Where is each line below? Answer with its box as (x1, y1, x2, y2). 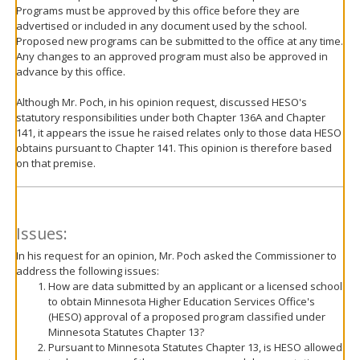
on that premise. (16, 156, 96, 170)
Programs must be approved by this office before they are (16, 3, 300, 18)
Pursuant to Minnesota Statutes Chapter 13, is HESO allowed (48, 340, 342, 354)
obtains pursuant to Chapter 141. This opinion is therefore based (16, 141, 332, 155)
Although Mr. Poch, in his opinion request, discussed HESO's (16, 95, 307, 109)
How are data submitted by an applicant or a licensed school (48, 279, 342, 293)
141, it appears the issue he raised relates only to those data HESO (16, 125, 342, 140)
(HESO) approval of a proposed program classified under (48, 309, 325, 324)
